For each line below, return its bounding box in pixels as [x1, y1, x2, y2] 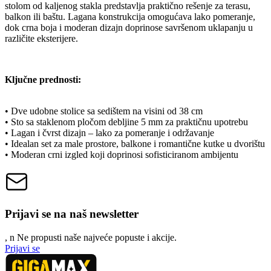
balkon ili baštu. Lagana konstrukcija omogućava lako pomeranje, [5, 11, 255, 22]
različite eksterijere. [5, 33, 78, 44]
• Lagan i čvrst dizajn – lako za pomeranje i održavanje [5, 128, 214, 139]
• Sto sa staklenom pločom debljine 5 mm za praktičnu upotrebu [5, 117, 248, 128]
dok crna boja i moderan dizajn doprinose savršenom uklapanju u [5, 22, 253, 33]
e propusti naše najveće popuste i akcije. [24, 232, 177, 243]
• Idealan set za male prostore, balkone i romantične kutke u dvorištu [5, 139, 265, 149]
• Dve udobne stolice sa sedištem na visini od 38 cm [5, 106, 203, 117]
